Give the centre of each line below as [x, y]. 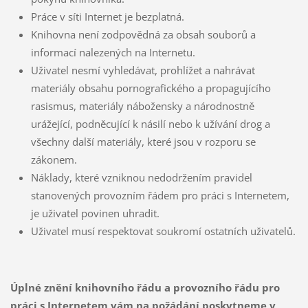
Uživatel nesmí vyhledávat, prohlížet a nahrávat [143, 70]
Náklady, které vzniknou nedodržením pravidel [141, 178]
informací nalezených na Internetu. [113, 53]
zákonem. [54, 160]
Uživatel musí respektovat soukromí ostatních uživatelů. [163, 231]
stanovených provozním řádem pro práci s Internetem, [160, 196]
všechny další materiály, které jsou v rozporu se [143, 142]
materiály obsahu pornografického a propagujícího [151, 88]
